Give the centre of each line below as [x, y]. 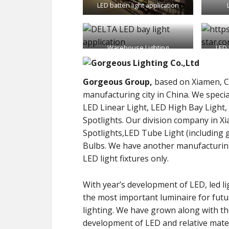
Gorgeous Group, [118, 82]
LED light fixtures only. [126, 158]
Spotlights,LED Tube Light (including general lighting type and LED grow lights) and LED [134, 133]
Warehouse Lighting [138, 48]
